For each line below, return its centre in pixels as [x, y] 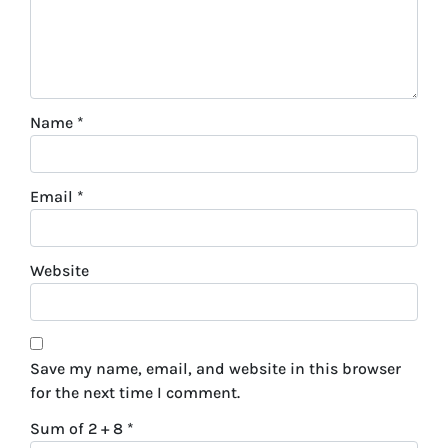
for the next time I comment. [135, 393]
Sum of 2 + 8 [78, 429]
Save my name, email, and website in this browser [215, 369]
